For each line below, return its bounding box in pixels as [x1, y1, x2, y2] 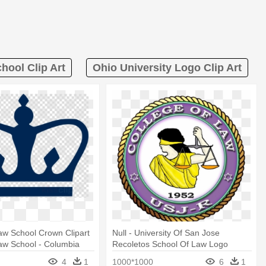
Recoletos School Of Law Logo [112, 239, 229, 249]
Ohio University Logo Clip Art [93, 62, 242, 74]
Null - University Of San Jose [112, 227, 220, 237]
